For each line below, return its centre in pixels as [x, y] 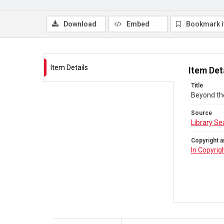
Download [80, 24]
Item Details [69, 67]
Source [201, 113]
